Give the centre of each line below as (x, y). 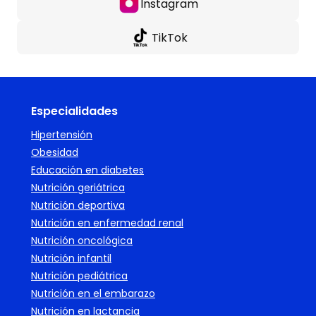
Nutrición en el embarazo (93, 293)
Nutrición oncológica (82, 241)
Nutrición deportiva (78, 205)
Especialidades (74, 111)
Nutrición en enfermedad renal (107, 223)
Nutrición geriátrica (78, 188)
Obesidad (55, 152)
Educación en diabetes (87, 170)
